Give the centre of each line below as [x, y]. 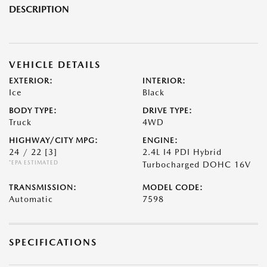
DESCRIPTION [39, 10]
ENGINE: [160, 141]
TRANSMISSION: [43, 188]
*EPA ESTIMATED [34, 163]
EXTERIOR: [31, 81]
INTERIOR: [164, 81]
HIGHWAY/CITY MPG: [54, 141]
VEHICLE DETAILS [55, 65]
